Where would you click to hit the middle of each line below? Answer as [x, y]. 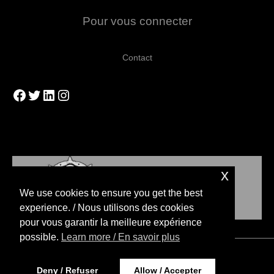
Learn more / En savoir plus [120, 237]
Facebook [43, 94]
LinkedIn [68, 94]
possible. [40, 237]
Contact [137, 58]
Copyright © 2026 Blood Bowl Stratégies [137, 258]
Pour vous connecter [137, 21]
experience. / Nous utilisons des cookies [107, 208]
